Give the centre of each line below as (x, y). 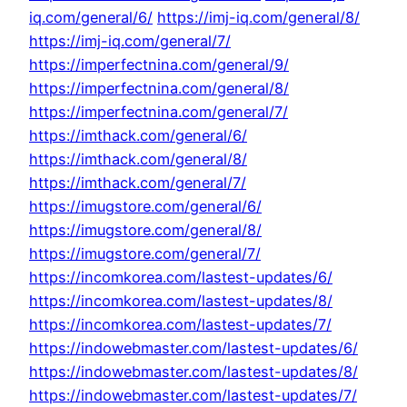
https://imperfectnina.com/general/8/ (159, 89)
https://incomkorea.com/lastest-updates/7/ (180, 325)
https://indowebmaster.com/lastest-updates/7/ (193, 396)
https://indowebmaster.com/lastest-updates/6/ (194, 348)
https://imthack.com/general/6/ (138, 136)
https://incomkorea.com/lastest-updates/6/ (181, 278)
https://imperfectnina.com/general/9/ (159, 65)
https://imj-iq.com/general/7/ (130, 41)
